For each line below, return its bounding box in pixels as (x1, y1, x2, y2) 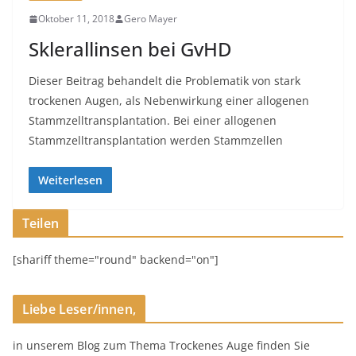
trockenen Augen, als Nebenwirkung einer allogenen (29, 93, 309, 109)
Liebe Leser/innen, (22, 300, 136, 319)
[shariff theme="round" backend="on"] (13, 252, 219, 268)
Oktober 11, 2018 (38, 12, 114, 26)
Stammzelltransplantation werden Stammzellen (29, 133, 283, 149)
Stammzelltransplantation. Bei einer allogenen (29, 113, 277, 129)
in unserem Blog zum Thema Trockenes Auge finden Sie (13, 338, 310, 354)
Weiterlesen (38, 172, 103, 188)
